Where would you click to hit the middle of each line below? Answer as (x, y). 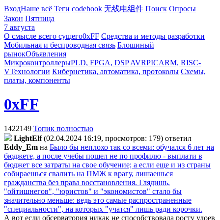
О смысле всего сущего (43, 36)
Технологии (30, 71)
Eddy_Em (21, 147)
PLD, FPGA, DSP (100, 63)
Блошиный (136, 45)
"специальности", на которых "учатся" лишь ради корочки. (103, 209)
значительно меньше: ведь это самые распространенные (98, 200)
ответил (177, 138)
